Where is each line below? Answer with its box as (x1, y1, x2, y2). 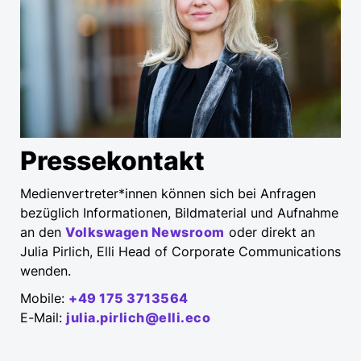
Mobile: (20, 290, 68, 307)
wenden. (20, 263, 71, 280)
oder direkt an (224, 224, 315, 241)
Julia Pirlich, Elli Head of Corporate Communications (20, 243, 341, 260)
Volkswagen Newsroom (65, 224, 225, 241)
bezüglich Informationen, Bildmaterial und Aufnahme (20, 205, 338, 222)
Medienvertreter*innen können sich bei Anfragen (20, 185, 316, 202)
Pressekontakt (20, 145, 205, 177)
